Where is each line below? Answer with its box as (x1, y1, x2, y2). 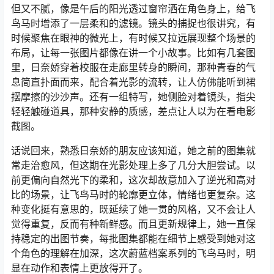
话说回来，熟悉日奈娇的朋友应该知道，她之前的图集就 (11, 144, 256, 157)
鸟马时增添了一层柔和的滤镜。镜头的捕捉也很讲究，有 (11, 17, 256, 29)
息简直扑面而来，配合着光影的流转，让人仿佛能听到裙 (11, 75, 256, 88)
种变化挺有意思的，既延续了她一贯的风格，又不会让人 (11, 202, 256, 215)
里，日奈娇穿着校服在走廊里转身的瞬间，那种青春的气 (11, 61, 256, 73)
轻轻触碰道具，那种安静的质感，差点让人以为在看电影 (11, 105, 256, 117)
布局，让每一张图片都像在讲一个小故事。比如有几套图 (11, 46, 256, 59)
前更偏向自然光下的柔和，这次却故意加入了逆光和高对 (11, 173, 256, 186)
